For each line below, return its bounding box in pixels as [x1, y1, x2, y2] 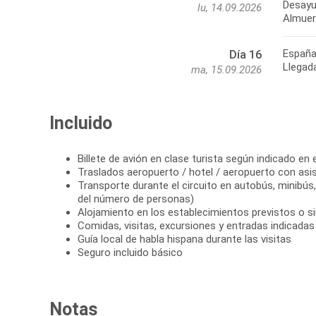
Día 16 [229, 48, 262, 62]
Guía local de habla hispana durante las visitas [78, 233, 291, 246]
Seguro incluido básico [78, 246, 183, 260]
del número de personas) [78, 193, 194, 206]
